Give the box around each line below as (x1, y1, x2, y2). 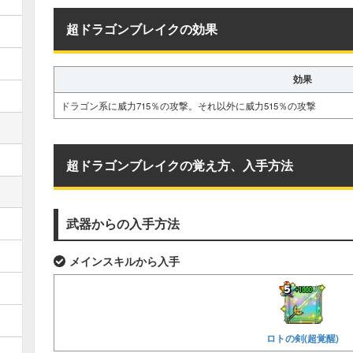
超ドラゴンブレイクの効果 (66, 20, 217, 38)
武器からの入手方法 (66, 214, 180, 232)
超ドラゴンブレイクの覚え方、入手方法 (66, 156, 293, 174)
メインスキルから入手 (69, 253, 180, 269)
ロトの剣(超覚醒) (266, 331, 339, 346)
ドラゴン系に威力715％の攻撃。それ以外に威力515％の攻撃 (61, 99, 316, 112)
